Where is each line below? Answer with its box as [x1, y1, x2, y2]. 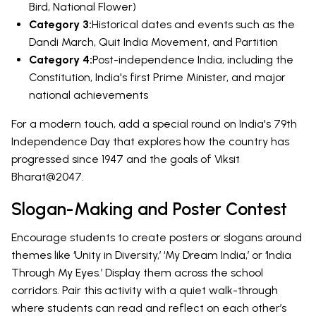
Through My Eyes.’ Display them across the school [11, 266, 263, 280]
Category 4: [29, 53, 92, 67]
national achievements [29, 88, 148, 102]
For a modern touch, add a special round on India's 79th [11, 117, 297, 131]
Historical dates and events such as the [92, 18, 295, 32]
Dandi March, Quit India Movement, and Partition [29, 35, 278, 49]
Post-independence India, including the [92, 53, 293, 67]
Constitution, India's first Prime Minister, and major [29, 71, 286, 85]
